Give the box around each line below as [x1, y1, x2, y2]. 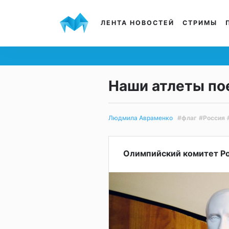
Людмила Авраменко [108, 114, 173, 122]
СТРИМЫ [182, 19, 217, 27]
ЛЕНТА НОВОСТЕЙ [101, 19, 174, 27]
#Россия [199, 113, 225, 122]
